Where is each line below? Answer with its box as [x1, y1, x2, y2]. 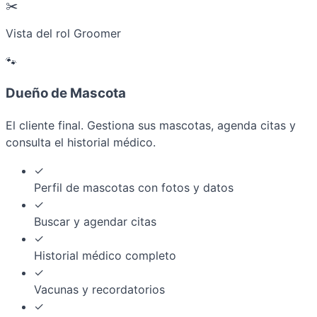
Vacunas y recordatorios [34, 282, 165, 296]
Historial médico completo [34, 248, 176, 263]
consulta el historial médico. [6, 134, 156, 149]
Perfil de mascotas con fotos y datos [34, 180, 234, 195]
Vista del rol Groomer [6, 26, 121, 41]
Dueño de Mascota [6, 85, 126, 102]
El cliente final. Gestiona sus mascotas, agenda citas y [6, 117, 296, 132]
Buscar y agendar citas [34, 214, 156, 229]
